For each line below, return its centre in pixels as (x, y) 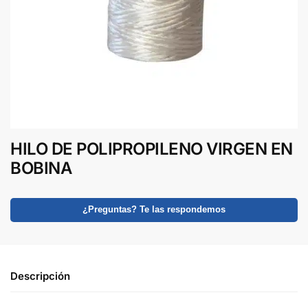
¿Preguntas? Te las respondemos (154, 210)
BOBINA (41, 168)
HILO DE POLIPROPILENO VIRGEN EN (152, 148)
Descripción (40, 276)
